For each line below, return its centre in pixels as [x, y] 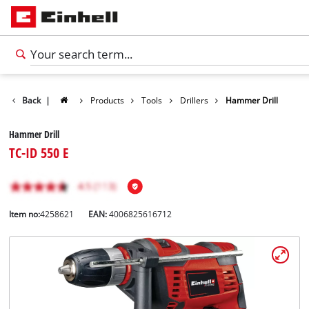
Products [107, 100]
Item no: [25, 215]
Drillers [194, 100]
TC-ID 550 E [39, 153]
